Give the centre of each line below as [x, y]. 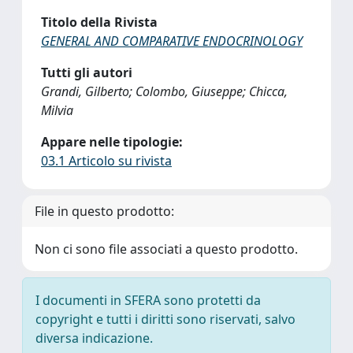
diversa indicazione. [94, 338]
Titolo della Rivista [99, 22]
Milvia [57, 110]
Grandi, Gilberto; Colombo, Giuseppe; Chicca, [164, 91]
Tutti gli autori [87, 72]
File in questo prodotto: [104, 211]
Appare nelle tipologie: [112, 142]
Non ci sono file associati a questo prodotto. [166, 249]
